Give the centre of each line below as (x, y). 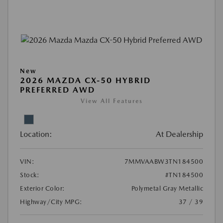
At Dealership (179, 134)
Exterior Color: (43, 189)
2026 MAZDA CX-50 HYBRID (85, 81)
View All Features (111, 101)
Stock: (30, 175)
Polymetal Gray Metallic (167, 189)
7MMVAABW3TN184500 (164, 162)
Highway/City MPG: (51, 202)
